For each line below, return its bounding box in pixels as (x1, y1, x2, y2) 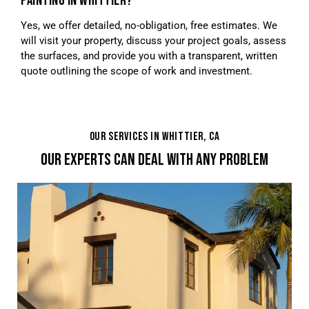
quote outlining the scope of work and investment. (21, 65, 252, 78)
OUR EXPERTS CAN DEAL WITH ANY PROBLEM (41, 149, 268, 170)
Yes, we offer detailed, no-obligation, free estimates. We (21, 19, 277, 32)
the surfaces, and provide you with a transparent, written (21, 50, 277, 63)
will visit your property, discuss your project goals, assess (21, 34, 286, 48)
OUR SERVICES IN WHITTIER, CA (89, 130, 220, 144)
